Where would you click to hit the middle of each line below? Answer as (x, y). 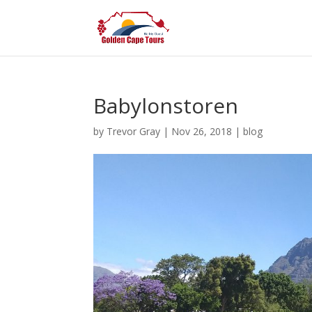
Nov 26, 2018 (202, 131)
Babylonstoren (166, 106)
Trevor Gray (134, 131)
